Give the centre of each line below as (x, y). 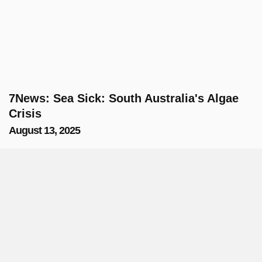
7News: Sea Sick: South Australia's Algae (124, 98)
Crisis (25, 113)
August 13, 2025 (44, 130)
